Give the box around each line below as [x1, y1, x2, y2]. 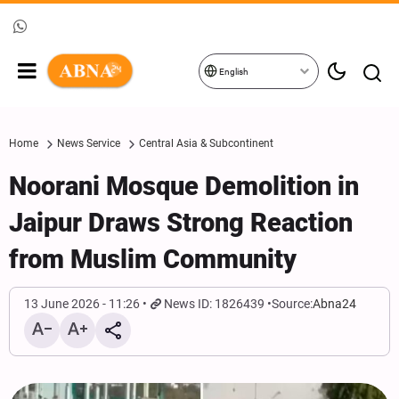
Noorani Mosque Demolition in [9, 171, 359, 201]
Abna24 [313, 297, 357, 311]
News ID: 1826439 [164, 297, 265, 311]
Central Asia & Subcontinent [139, 137, 273, 150]
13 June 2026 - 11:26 [24, 297, 140, 311]
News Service [57, 137, 120, 150]
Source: [272, 297, 313, 311]
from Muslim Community [9, 244, 297, 274]
